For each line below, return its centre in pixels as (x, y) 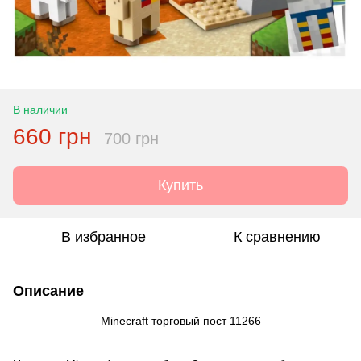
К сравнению (277, 237)
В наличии (40, 109)
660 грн (52, 136)
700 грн (131, 138)
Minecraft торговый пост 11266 (180, 320)
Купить (180, 185)
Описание (48, 290)
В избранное (103, 237)
